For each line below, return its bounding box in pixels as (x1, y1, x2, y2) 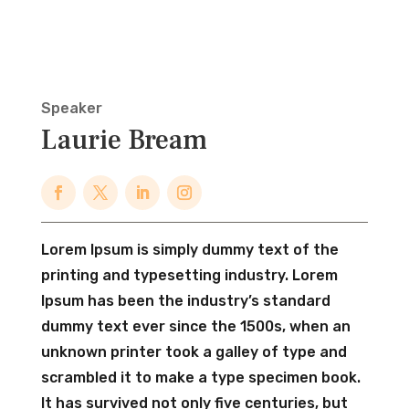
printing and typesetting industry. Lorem (40, 266, 338, 284)
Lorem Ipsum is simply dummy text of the (40, 240, 339, 258)
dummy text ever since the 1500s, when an (40, 317, 351, 335)
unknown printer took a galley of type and (40, 342, 347, 361)
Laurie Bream (40, 121, 207, 158)
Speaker (40, 99, 102, 117)
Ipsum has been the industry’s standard (40, 291, 330, 309)
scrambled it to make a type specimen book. (40, 368, 361, 386)
